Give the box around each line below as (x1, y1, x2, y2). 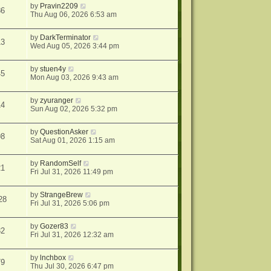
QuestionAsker (40, 128, 89, 137)
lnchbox (40, 253, 67, 263)
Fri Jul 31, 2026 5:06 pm (30, 199, 110, 208)
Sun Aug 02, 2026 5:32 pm (30, 105, 118, 114)
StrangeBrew (40, 191, 83, 200)
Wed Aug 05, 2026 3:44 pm (30, 42, 120, 51)
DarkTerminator (40, 33, 91, 42)
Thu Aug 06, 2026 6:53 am (30, 10, 117, 19)
